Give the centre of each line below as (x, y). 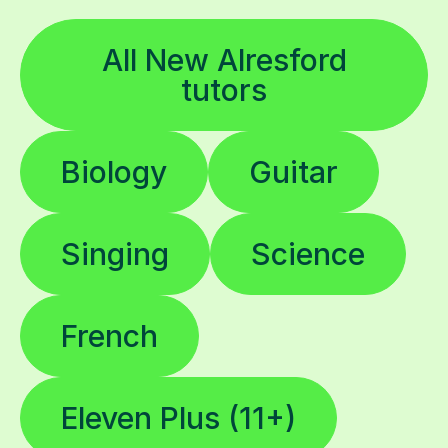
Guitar (293, 171)
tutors (224, 89)
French (109, 335)
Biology (114, 171)
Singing (115, 253)
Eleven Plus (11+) (178, 417)
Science (308, 253)
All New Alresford (224, 59)
